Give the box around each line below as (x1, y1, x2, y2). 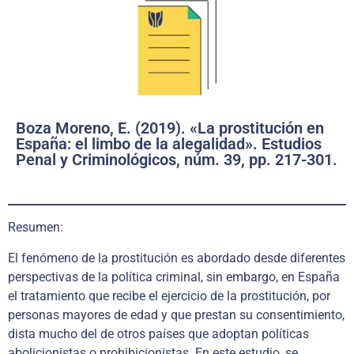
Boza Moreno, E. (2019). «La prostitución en (16, 119, 324, 138)
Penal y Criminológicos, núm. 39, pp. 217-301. (16, 150, 337, 170)
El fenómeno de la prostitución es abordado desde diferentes (8, 250, 345, 265)
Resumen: (8, 220, 63, 235)
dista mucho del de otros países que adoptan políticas (8, 326, 309, 341)
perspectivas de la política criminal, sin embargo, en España (8, 269, 340, 284)
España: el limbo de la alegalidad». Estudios (16, 134, 322, 154)
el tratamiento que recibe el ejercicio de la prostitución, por (8, 288, 330, 303)
